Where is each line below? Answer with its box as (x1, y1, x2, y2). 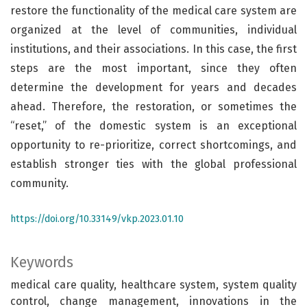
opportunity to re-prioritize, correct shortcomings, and (10, 138, 297, 151)
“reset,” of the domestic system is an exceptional (10, 119, 297, 132)
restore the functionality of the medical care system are (10, 3, 297, 17)
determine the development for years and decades (10, 80, 297, 94)
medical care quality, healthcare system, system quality (10, 278, 297, 291)
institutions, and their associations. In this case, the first (10, 42, 297, 56)
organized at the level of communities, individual (10, 23, 297, 36)
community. (10, 176, 69, 190)
